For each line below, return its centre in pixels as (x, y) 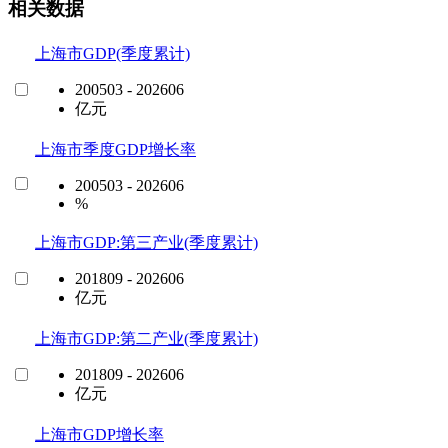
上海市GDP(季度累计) (112, 53)
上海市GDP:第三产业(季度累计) (146, 242)
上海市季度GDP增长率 (115, 149)
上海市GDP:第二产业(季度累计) (146, 338)
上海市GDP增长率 (99, 434)
